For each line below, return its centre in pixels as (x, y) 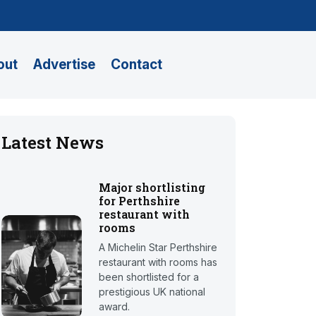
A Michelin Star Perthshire (158, 248)
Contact (136, 65)
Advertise (64, 65)
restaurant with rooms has (158, 262)
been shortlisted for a (149, 277)
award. (115, 307)
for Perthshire (140, 201)
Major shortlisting (152, 188)
